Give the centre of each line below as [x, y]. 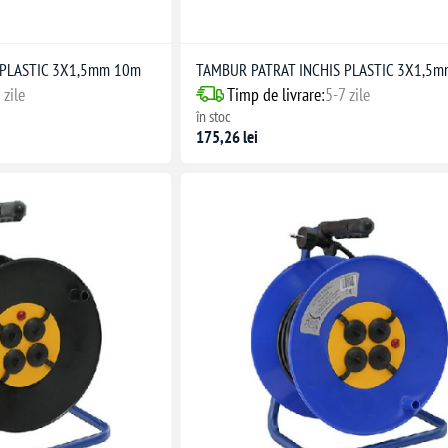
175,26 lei [227, 136]
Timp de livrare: [276, 94]
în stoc [214, 115]
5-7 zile [348, 94]
